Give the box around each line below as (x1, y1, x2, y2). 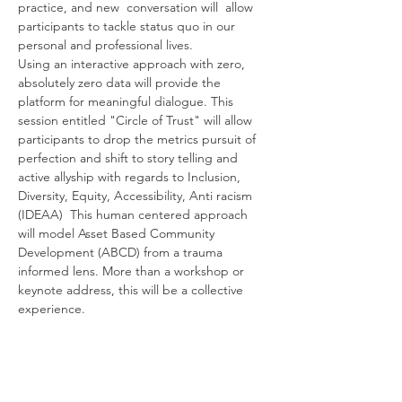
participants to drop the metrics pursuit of (18, 131, 259, 147)
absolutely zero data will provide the (18, 74, 224, 91)
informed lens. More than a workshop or (18, 263, 248, 279)
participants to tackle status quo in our (18, 18, 239, 34)
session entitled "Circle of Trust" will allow (18, 112, 256, 128)
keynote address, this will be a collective (18, 282, 247, 298)
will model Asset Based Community (18, 225, 218, 241)
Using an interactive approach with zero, (18, 56, 249, 72)
